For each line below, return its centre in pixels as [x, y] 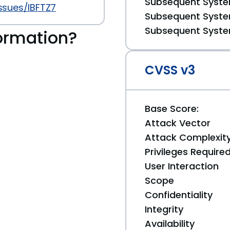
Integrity [164, 209]
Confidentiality [179, 195]
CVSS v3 [170, 70]
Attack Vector [178, 123]
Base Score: [172, 109]
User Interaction [182, 166]
